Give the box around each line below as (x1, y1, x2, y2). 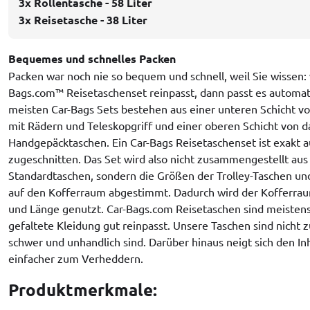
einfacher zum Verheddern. (8, 250, 143, 265)
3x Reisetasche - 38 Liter (19, 12, 147, 27)
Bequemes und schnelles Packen (8, 51, 176, 66)
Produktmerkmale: (8, 278, 157, 300)
